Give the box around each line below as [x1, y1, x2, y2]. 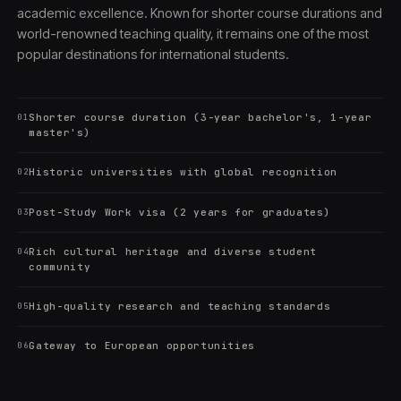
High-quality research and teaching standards [29, 300, 331, 313]
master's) [29, 126, 91, 140]
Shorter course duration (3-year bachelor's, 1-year [29, 111, 372, 124]
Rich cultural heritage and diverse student [29, 244, 318, 258]
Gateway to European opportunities [29, 339, 256, 353]
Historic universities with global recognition [29, 166, 338, 179]
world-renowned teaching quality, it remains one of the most [16, 25, 369, 41]
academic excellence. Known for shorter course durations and [16, 4, 382, 21]
